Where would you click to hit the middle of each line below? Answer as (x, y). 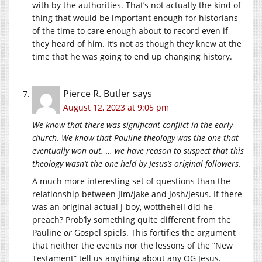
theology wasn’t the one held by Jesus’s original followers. (137, 163)
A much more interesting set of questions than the (131, 181)
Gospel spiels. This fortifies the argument (154, 232)
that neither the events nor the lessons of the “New (132, 245)
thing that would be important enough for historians (135, 18)
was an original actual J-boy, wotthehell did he (123, 206)
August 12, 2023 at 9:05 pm (116, 107)
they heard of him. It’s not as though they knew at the (137, 43)
